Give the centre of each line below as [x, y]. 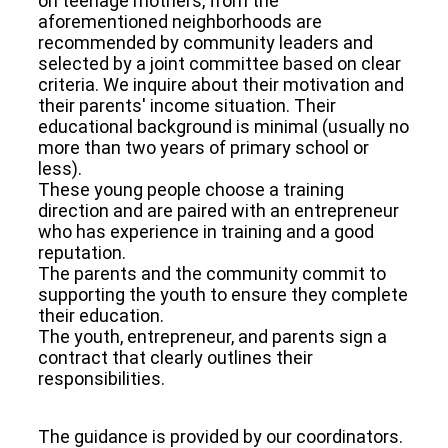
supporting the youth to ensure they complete [222, 295]
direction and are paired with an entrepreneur [218, 211]
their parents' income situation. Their [186, 106]
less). [59, 169]
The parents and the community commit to [211, 274]
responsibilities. [101, 379]
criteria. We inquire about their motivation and [220, 85]
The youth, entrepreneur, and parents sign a [212, 337]
